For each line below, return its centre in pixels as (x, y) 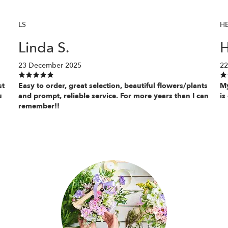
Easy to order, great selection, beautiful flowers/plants (113, 85)
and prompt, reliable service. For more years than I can (113, 96)
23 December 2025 (50, 65)
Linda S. (44, 48)
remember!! (39, 106)
